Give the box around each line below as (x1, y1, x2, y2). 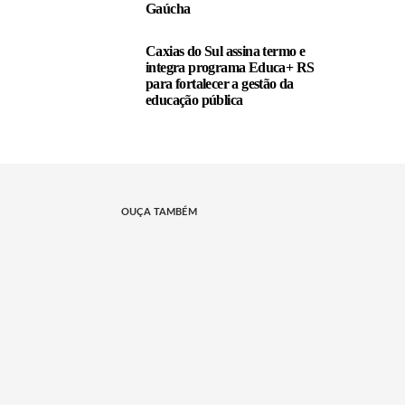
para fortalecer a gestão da (146, 76, 294, 91)
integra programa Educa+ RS (146, 60, 315, 75)
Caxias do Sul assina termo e (146, 43, 306, 59)
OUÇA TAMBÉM (121, 207, 197, 217)
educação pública (146, 92, 243, 108)
